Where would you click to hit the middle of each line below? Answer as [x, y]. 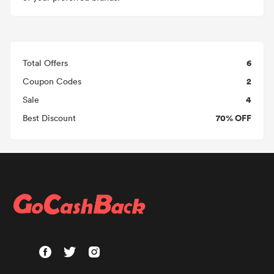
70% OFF [234, 118]
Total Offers [45, 63]
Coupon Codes [52, 81]
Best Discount [49, 118]
